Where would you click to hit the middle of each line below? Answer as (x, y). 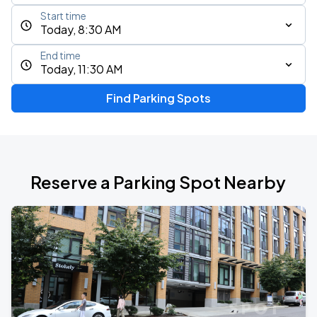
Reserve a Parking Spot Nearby (158, 182)
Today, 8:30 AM (81, 29)
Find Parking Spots (158, 98)
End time (60, 56)
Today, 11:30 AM (81, 69)
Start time (63, 16)
